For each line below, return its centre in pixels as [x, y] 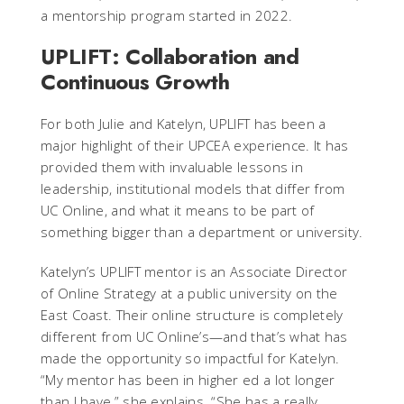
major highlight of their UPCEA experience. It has [195, 145]
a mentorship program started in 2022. [167, 15]
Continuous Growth [135, 82]
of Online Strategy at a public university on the [189, 293]
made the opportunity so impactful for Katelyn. [190, 358]
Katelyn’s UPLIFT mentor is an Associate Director [194, 271]
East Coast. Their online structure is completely [192, 315]
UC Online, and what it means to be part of [178, 210]
